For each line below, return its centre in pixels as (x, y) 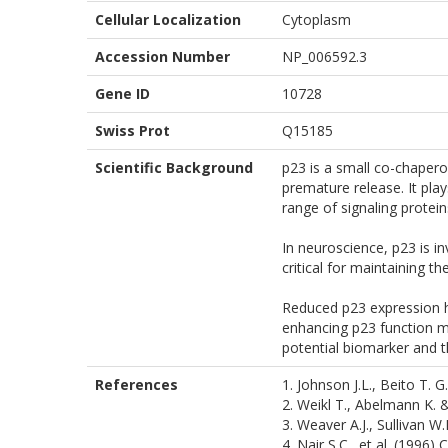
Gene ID (122, 93)
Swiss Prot (132, 130)
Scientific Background (174, 167)
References (136, 384)
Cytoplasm (316, 19)
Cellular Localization (168, 19)
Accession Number (162, 56)
